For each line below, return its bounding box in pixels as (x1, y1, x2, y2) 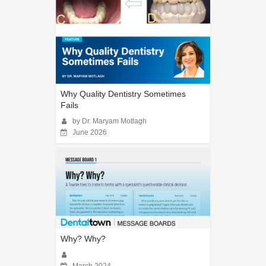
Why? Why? (61, 234, 106, 243)
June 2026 (72, 128, 107, 136)
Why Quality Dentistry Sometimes (61, 88, 186, 99)
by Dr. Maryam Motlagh (72, 117, 147, 125)
